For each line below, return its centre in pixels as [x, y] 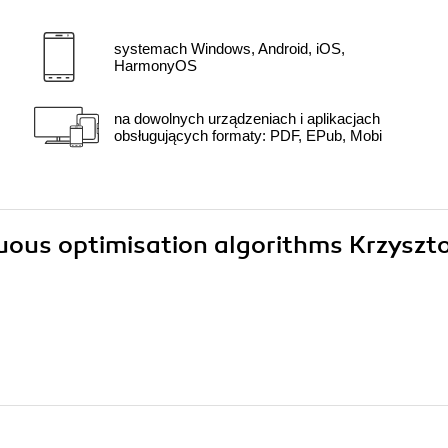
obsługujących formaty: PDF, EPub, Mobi [248, 136]
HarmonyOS [155, 66]
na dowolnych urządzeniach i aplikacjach [247, 119]
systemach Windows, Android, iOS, [229, 49]
